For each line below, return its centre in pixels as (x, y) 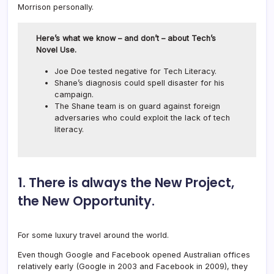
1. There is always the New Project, (126, 182)
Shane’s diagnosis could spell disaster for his (140, 83)
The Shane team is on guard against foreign (138, 106)
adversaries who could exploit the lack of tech (143, 117)
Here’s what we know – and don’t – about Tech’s (126, 38)
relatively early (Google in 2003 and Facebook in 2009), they (133, 266)
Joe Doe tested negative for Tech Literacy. (136, 71)
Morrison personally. (56, 7)
